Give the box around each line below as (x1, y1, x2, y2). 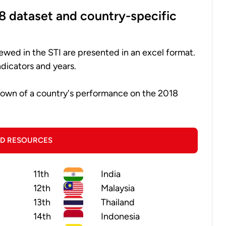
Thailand (101, 197, 135, 208)
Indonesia (101, 211, 140, 222)
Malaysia (101, 183, 135, 194)
